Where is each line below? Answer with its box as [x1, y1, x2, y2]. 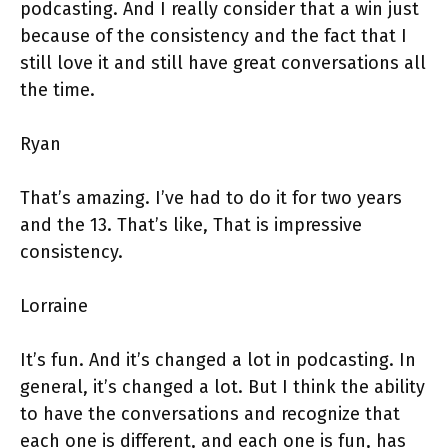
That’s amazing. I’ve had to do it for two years [20, 187, 402, 210]
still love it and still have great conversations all [20, 52, 426, 75]
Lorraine [20, 295, 98, 318]
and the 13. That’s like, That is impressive [20, 214, 362, 237]
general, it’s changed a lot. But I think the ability [20, 376, 425, 399]
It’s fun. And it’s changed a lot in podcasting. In [20, 349, 416, 372]
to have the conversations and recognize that [20, 403, 400, 426]
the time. [20, 79, 95, 102]
